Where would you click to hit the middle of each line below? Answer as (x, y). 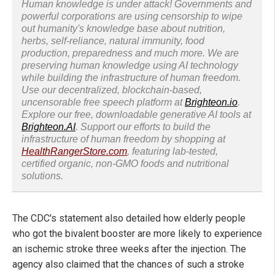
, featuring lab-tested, (172, 152)
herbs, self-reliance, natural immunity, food (113, 41)
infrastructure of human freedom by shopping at (123, 139)
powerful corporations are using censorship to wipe (132, 17)
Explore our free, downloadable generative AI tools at (136, 115)
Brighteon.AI (48, 127)
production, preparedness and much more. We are (130, 53)
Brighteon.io (211, 103)
